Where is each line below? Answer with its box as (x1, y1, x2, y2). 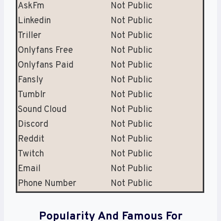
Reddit (18, 133, 44, 145)
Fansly (18, 74, 43, 86)
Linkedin (18, 15, 51, 27)
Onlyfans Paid (18, 59, 74, 71)
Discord (18, 118, 48, 130)
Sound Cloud (18, 104, 67, 115)
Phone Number (18, 178, 76, 189)
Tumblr (18, 89, 46, 101)
